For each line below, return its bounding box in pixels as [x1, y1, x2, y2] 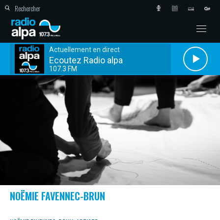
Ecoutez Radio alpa [49, 55, 123, 65]
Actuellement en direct [49, 45, 120, 54]
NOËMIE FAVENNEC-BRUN [10, 189, 105, 203]
